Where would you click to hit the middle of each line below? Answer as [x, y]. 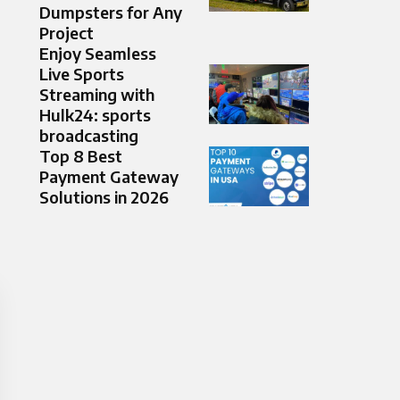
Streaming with [97, 95]
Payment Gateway [109, 177]
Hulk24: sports [95, 115]
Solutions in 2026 [104, 197]
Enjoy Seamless [98, 54]
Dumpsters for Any [111, 12]
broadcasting [89, 136]
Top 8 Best [81, 156]
